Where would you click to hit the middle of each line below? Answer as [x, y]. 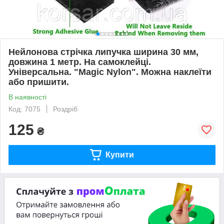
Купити [119, 154]
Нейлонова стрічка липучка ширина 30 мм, [103, 52]
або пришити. [39, 82]
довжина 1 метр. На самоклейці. [80, 62]
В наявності [27, 97]
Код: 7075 [24, 109]
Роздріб [65, 109]
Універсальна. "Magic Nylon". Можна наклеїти [110, 72]
